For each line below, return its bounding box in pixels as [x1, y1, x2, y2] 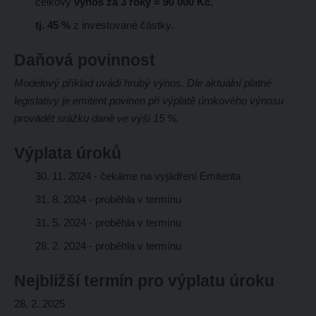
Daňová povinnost [13, 51, 155, 70]
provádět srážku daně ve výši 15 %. [13, 112, 179, 125]
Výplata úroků [13, 144, 121, 163]
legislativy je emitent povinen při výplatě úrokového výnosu [13, 95, 284, 107]
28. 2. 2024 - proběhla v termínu [35, 240, 184, 253]
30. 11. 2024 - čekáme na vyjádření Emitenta [35, 170, 241, 183]
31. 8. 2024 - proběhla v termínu [35, 193, 184, 206]
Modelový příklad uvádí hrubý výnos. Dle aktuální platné [13, 77, 272, 90]
